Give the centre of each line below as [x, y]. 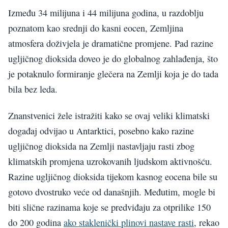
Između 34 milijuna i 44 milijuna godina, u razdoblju [106, 12]
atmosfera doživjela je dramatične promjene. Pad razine [111, 43]
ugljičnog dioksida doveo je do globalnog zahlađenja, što [113, 58]
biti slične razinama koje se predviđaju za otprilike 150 [109, 207]
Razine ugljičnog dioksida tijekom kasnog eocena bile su [113, 177]
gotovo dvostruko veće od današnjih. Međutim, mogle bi [112, 192]
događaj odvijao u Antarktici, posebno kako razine [101, 131]
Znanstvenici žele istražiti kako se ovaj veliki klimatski [109, 116]
